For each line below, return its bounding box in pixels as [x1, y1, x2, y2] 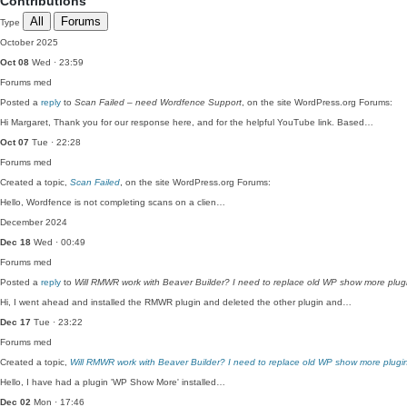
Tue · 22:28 [29, 137, 81, 147]
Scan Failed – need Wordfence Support [74, 97, 242, 107]
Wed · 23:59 [29, 57, 84, 67]
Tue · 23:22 [31, 317, 83, 327]
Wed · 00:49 [31, 237, 85, 247]
